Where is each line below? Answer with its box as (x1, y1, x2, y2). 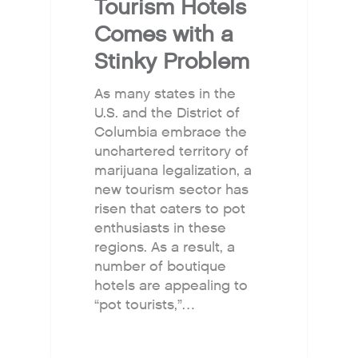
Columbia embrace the (94, 123, 248, 142)
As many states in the (94, 85, 237, 104)
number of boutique (94, 257, 227, 276)
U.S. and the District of (94, 104, 241, 123)
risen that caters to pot (94, 200, 246, 219)
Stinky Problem (94, 47, 250, 77)
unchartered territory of (94, 142, 249, 161)
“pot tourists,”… (94, 296, 195, 315)
